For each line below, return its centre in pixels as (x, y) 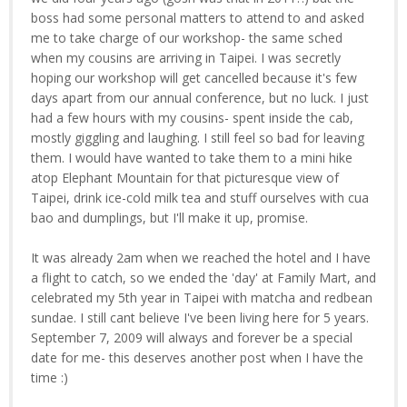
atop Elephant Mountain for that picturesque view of (185, 178)
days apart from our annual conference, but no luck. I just (200, 98)
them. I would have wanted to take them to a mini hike (192, 158)
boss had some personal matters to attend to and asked (198, 18)
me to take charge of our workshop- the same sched (187, 38)
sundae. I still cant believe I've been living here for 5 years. (200, 318)
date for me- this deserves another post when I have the (197, 357)
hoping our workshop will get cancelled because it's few (194, 78)
